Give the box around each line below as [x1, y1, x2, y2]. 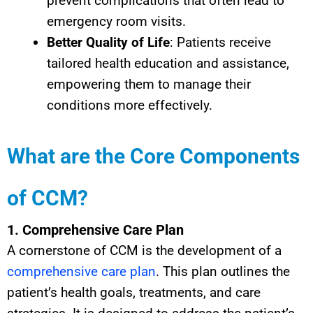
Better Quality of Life [47, 34, 170, 50]
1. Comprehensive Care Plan [7, 221, 184, 239]
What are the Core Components [7, 144, 300, 169]
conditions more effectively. [47, 96, 212, 113]
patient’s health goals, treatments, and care [7, 284, 261, 301]
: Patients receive [170, 34, 271, 50]
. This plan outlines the [156, 263, 290, 280]
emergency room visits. [47, 13, 186, 29]
